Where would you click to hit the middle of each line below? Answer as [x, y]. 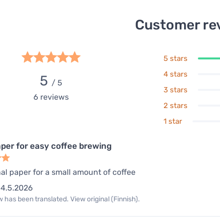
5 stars [175, 59]
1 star [173, 122]
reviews [54, 97]
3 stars [175, 90]
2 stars [175, 106]
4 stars [175, 74]
